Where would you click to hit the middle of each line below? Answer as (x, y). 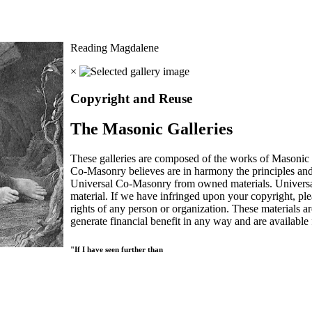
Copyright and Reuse (132, 98)
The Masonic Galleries (152, 129)
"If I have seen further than (117, 250)
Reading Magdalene (115, 47)
